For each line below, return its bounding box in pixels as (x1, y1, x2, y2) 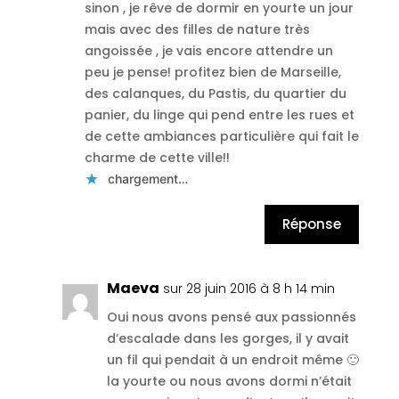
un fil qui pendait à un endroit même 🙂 (106, 350, 359, 369)
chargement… (107, 170, 188, 186)
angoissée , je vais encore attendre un (84, 41, 333, 60)
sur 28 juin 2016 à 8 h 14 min (162, 279, 335, 297)
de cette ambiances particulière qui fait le (84, 126, 359, 145)
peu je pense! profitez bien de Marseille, (84, 62, 341, 81)
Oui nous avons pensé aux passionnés (106, 307, 356, 326)
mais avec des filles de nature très (84, 20, 310, 38)
